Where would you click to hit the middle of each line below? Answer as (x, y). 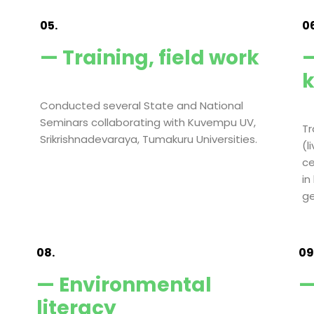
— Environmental (124, 285)
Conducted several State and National (142, 105)
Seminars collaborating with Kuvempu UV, (148, 122)
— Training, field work (150, 58)
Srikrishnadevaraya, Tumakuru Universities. (149, 139)
